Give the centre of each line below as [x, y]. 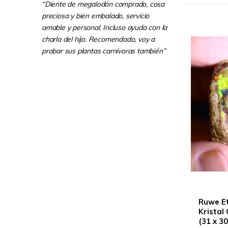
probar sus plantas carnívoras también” [104, 51]
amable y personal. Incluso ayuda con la [105, 27]
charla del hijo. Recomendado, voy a [98, 39]
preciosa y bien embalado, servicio [96, 16]
